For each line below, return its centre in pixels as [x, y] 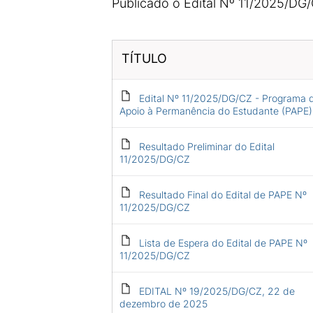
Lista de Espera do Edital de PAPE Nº [223, 243]
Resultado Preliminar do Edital [206, 146]
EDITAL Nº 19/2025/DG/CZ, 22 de [217, 291]
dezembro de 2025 [163, 304]
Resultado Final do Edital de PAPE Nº [223, 195]
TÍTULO [144, 58]
